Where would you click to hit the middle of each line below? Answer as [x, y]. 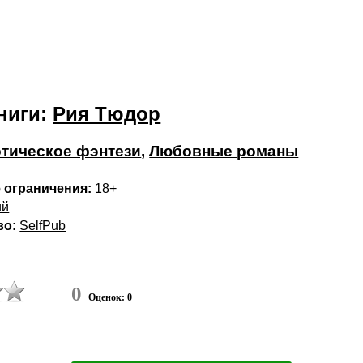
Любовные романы [224, 151]
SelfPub [43, 226]
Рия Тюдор [107, 114]
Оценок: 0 [111, 297]
